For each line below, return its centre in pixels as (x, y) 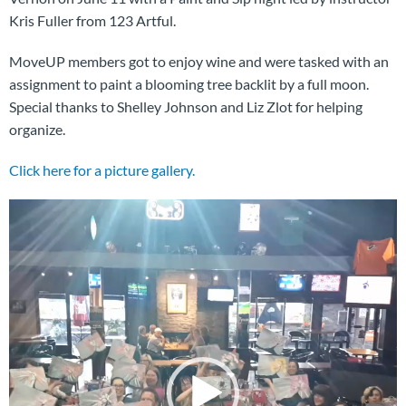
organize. (37, 129)
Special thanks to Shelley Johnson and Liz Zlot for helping (186, 106)
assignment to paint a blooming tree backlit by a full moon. (189, 84)
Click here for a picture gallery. (102, 170)
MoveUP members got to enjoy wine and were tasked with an (199, 61)
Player (28, 232)
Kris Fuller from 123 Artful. (92, 20)
